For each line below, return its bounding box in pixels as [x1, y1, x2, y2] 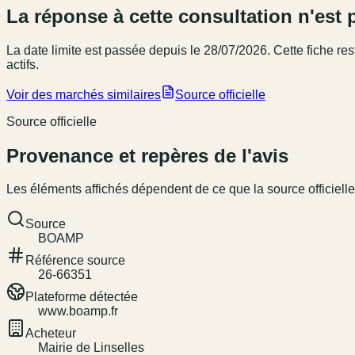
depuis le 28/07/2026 [146, 43, 267, 57]
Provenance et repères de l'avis [6, 144, 288, 166]
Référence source [25, 254, 125, 268]
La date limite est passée [6, 43, 146, 57]
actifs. [6, 57, 39, 71]
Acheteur [25, 326, 76, 341]
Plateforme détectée [25, 290, 138, 304]
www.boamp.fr [38, 304, 118, 319]
